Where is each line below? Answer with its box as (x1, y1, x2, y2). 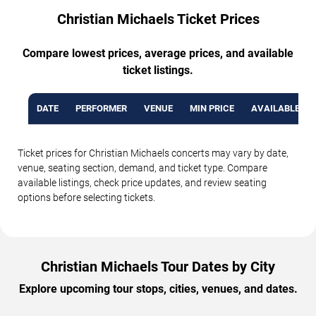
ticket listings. (123, 63, 193, 78)
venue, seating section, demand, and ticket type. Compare (18, 162, 267, 174)
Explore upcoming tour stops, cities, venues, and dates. (18, 282, 298, 296)
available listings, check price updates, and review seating (18, 177, 267, 189)
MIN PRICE (190, 103, 234, 114)
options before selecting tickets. (18, 192, 155, 204)
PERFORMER (75, 103, 127, 114)
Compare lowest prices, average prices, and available (23, 47, 293, 61)
